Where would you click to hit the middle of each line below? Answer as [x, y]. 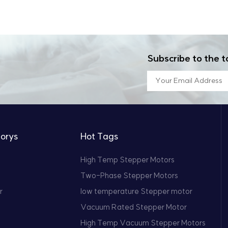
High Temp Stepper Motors [128, 160]
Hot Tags [99, 137]
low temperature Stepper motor [137, 192]
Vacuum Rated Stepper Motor [134, 207]
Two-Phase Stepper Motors [130, 176]
